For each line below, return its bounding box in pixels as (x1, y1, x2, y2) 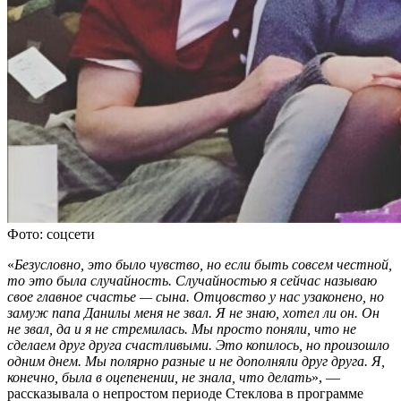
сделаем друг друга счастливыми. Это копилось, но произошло (7, 337, 389, 354)
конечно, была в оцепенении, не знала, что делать (7, 370, 311, 386)
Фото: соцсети (7, 226, 95, 243)
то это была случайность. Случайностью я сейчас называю (7, 273, 377, 289)
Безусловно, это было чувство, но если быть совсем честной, (14, 257, 392, 273)
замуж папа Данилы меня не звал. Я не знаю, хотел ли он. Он (7, 305, 380, 321)
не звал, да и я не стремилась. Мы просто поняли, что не (7, 321, 356, 337)
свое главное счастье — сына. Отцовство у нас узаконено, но (7, 289, 384, 305)
